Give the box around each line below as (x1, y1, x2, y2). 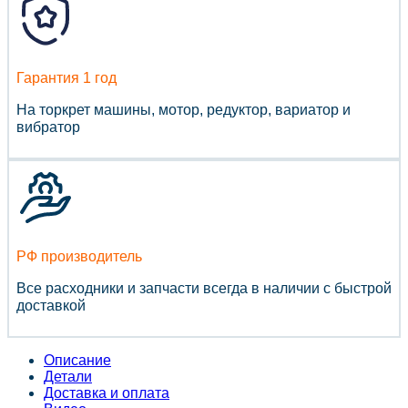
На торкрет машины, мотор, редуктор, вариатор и (16, 102, 351, 118)
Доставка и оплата (44, 385, 169, 402)
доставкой (16, 298, 86, 314)
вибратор (16, 119, 80, 136)
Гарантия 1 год (16, 70, 117, 87)
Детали (44, 369, 92, 385)
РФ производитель (16, 249, 142, 265)
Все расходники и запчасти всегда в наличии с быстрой (16, 280, 392, 297)
